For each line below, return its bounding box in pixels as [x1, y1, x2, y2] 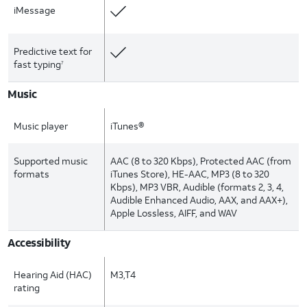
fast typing [14, 58, 61, 71]
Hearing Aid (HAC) [14, 268, 92, 281]
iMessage [14, 3, 56, 16]
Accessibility [8, 235, 71, 249]
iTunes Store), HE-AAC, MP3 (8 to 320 [110, 167, 270, 180]
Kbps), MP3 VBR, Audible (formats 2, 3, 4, [110, 180, 284, 193]
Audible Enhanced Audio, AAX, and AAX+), [110, 193, 288, 206]
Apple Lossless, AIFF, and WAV [110, 206, 238, 219]
